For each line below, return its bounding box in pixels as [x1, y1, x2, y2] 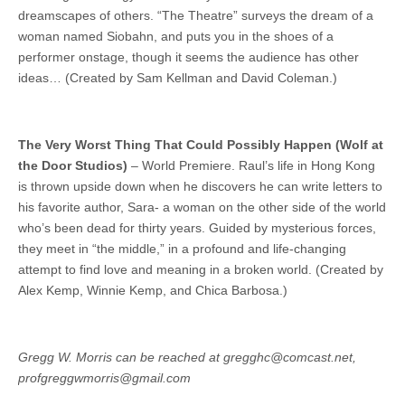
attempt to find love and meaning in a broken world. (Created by [18, 262, 383, 278]
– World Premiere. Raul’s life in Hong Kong [127, 158, 375, 174]
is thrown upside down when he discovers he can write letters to [18, 179, 382, 194]
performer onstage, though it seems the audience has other [18, 50, 359, 65]
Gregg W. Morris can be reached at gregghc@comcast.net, [18, 350, 356, 365]
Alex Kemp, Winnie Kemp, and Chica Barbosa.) [18, 283, 287, 298]
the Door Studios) [18, 158, 127, 174]
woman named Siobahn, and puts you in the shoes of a [18, 29, 334, 44]
